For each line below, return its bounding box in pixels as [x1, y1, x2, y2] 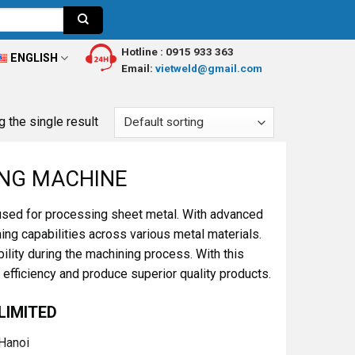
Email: [121, 61, 153, 74]
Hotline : [121, 44, 163, 58]
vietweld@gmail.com [153, 61, 262, 74]
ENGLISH [10, 51, 58, 65]
